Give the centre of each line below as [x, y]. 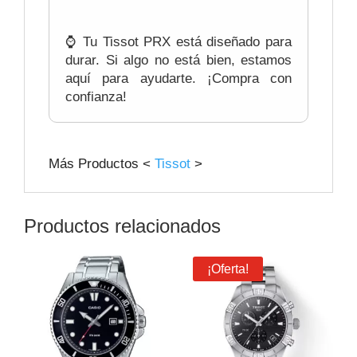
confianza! [96, 97]
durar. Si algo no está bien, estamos [178, 61]
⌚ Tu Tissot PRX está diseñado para [178, 42]
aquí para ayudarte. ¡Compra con [178, 79]
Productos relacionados [122, 226]
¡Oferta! [228, 269]
